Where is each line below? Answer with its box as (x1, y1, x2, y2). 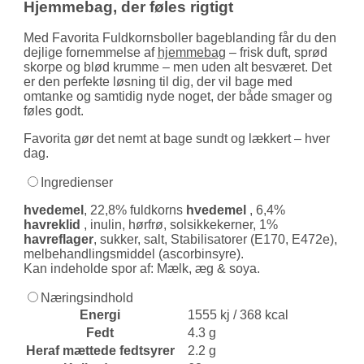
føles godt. (23, 104, 84, 119)
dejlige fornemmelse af (23, 45, 158, 60)
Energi (80, 308, 131, 323)
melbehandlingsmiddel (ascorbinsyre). (23, 247, 244, 262)
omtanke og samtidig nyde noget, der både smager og (23, 89, 332, 104)
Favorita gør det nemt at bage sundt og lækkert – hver (23, 132, 330, 146)
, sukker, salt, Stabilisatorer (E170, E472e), (93, 232, 337, 247)
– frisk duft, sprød (225, 45, 327, 60)
